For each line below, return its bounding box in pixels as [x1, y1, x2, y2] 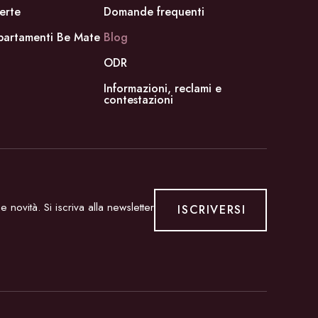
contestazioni [103, 92, 173, 109]
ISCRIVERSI [177, 202, 246, 219]
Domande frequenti [103, 4, 204, 21]
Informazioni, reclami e [103, 80, 221, 97]
